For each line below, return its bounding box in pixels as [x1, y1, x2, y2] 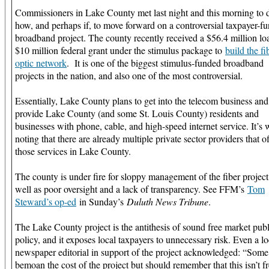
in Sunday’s [76, 195, 127, 208]
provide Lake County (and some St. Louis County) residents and [15, 106, 259, 119]
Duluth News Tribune [127, 195, 208, 208]
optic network [15, 56, 67, 69]
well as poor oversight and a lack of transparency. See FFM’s [15, 182, 247, 195]
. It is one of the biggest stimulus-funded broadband [67, 56, 264, 69]
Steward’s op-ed [15, 195, 76, 208]
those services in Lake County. [15, 144, 131, 157]
